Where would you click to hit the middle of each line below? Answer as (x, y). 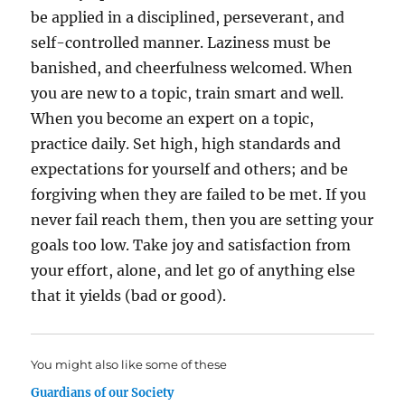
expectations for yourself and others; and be (190, 169)
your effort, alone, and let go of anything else (193, 270)
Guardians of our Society (103, 393)
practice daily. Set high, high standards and (186, 144)
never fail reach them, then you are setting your (202, 220)
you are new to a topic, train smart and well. (188, 93)
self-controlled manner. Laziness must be (181, 42)
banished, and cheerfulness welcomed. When (192, 68)
